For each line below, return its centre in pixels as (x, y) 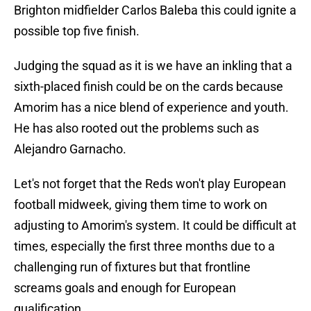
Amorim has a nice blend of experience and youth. (151, 108)
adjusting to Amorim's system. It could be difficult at (155, 226)
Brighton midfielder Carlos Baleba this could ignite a (155, 10)
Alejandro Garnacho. (70, 149)
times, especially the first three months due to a (144, 246)
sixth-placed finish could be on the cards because (149, 87)
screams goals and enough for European (125, 288)
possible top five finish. (77, 31)
